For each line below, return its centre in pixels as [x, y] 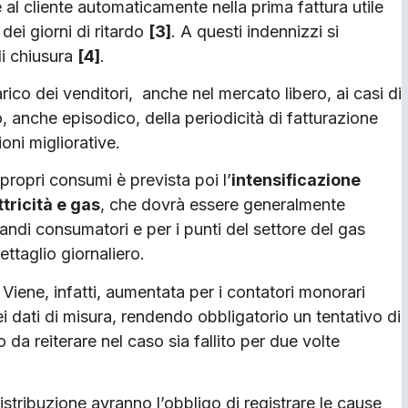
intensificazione [296, 180]
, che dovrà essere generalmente [223, 205]
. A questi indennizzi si [255, 31]
